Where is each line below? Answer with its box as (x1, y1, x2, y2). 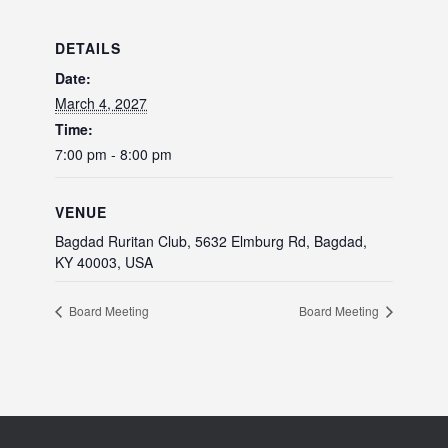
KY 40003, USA (55, 251, 153, 272)
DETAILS (55, 37, 121, 58)
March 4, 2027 (55, 92, 147, 113)
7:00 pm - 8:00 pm (55, 143, 172, 164)
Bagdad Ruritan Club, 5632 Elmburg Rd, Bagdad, (55, 230, 367, 251)
